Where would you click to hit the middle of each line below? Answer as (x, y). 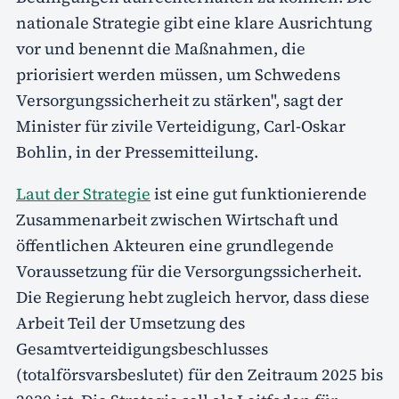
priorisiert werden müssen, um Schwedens (178, 75)
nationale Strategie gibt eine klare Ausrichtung (194, 23)
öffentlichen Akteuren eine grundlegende (175, 246)
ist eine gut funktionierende (259, 194)
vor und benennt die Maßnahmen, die (161, 49)
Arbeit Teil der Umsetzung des (130, 323)
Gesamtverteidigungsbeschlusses (142, 349)
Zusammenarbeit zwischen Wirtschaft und (177, 220)
